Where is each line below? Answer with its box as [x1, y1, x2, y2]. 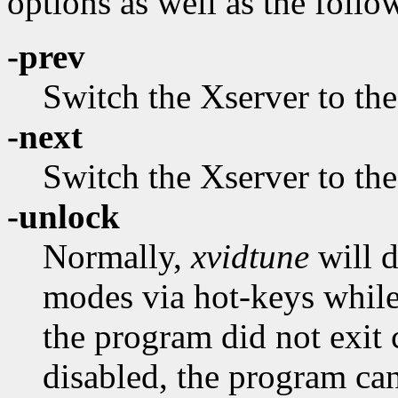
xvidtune [191, 237, 309, 276]
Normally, [43, 237, 191, 276]
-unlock [7, 197, 120, 236]
